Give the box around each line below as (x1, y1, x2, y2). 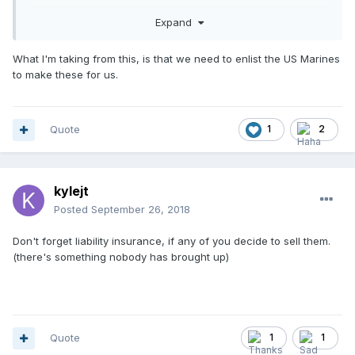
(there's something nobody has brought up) (13, 250, 229, 264)
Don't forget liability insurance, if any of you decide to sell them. (13, 235, 330, 248)
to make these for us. (13, 67, 118, 81)
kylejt (54, 183, 89, 200)
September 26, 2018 (91, 203, 190, 216)
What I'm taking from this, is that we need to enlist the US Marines (13, 52, 340, 65)
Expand (155, 15, 198, 29)
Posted (54, 203, 91, 216)
